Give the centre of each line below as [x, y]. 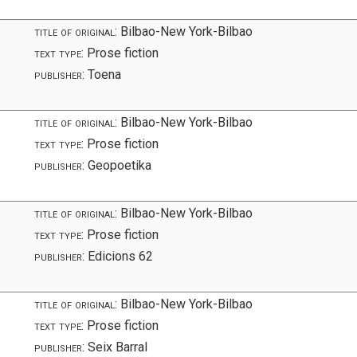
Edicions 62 [119, 256]
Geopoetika [118, 165]
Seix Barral [116, 347]
